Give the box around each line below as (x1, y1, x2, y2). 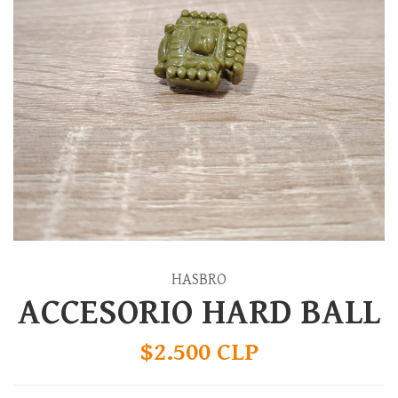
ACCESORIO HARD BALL (18, 292, 380, 333)
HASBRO (171, 270, 227, 289)
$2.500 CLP (139, 338, 259, 367)
